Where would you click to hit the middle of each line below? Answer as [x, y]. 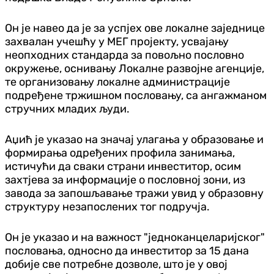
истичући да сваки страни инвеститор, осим [123, 166]
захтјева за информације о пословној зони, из [125, 180]
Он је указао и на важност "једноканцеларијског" [135, 237]
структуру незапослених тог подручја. [107, 206]
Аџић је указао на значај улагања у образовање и [134, 139]
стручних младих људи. [67, 109]
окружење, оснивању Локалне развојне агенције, [135, 68]
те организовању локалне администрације [117, 82]
